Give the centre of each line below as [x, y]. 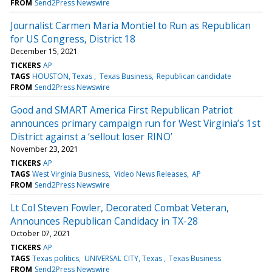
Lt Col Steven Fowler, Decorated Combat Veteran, [120, 207]
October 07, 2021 [40, 233]
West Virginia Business [71, 174]
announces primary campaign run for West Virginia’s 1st [135, 123]
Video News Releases [150, 174]
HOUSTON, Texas [63, 76]
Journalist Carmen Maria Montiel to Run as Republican [131, 25]
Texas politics [56, 258]
